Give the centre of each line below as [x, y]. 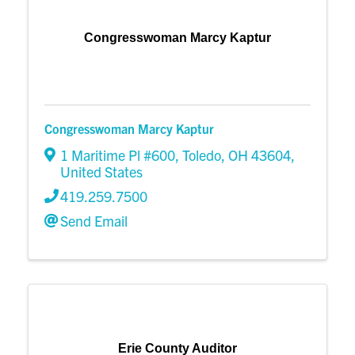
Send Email [94, 220]
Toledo [202, 155]
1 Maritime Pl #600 [118, 155]
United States [101, 171]
